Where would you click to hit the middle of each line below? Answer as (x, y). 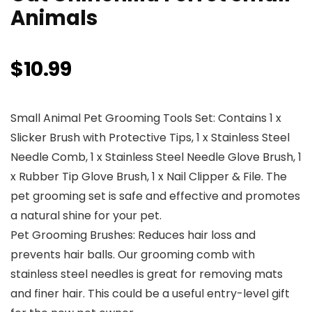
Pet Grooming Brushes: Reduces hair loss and (133, 235)
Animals (54, 18)
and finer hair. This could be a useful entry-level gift (150, 293)
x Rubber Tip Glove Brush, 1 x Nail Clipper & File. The (149, 176)
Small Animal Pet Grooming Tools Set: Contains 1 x (146, 118)
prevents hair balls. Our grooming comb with (133, 254)
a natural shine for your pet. (86, 215)
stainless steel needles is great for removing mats (147, 274)
